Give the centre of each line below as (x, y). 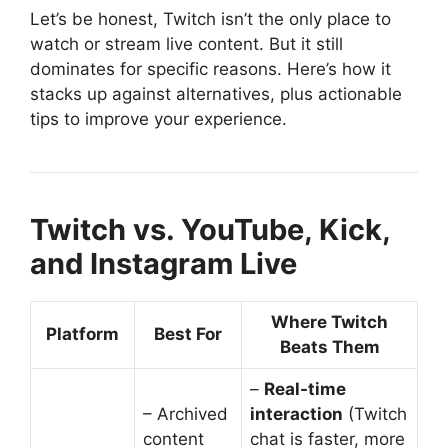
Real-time (305, 388)
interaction (296, 413)
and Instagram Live (163, 263)
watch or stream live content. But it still (186, 43)
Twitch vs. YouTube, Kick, (210, 229)
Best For (188, 333)
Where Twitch (329, 321)
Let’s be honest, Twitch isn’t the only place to (210, 18)
